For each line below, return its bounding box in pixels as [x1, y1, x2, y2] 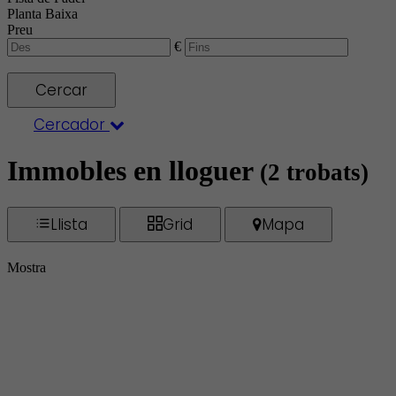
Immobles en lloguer [7, 155, 260, 187]
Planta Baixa [7, 6, 78, 21]
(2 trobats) [260, 159, 369, 187]
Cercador [34, 114, 110, 135]
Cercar [35, 80, 88, 101]
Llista [50, 213, 88, 235]
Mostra [7, 259, 46, 275]
